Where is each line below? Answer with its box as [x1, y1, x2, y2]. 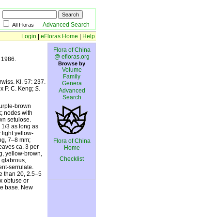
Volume [62, 66, 82, 73]
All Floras [12, 22, 43, 28]
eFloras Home [41, 33, 78, 40]
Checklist [60, 155, 84, 162]
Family [63, 73, 80, 80]
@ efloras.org [54, 53, 90, 60]
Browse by [58, 61, 85, 66]
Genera [62, 80, 82, 87]
